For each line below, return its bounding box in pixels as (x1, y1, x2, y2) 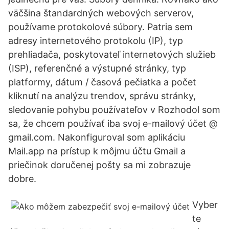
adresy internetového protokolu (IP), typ (8, 35, 183, 46)
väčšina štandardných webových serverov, (8, 8, 194, 18)
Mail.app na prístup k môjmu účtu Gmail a (8, 146, 186, 156)
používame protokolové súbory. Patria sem (8, 21, 193, 32)
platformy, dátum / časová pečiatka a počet (8, 77, 196, 87)
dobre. (8, 173, 36, 184)
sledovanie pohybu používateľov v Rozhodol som (8, 104, 220, 115)
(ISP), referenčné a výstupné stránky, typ (8, 63, 186, 74)
